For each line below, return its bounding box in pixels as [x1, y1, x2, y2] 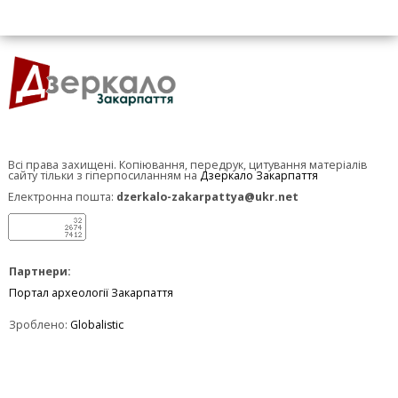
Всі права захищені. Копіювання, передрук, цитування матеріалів [8, 156, 367, 172]
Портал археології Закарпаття [9, 284, 173, 300]
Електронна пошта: [8, 188, 116, 204]
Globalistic [70, 316, 123, 332]
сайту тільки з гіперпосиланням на [8, 167, 200, 183]
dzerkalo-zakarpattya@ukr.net [116, 188, 298, 204]
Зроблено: [9, 316, 70, 332]
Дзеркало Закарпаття [200, 167, 318, 183]
